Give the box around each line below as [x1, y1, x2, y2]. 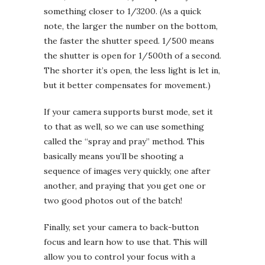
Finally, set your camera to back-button [44, 221, 199, 232]
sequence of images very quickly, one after [44, 165, 211, 176]
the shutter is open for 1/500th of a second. [44, 50, 221, 61]
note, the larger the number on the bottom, [44, 20, 218, 31]
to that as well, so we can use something [44, 121, 204, 132]
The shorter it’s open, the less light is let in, [44, 64, 220, 76]
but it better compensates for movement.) [44, 79, 211, 91]
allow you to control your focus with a [44, 251, 195, 262]
